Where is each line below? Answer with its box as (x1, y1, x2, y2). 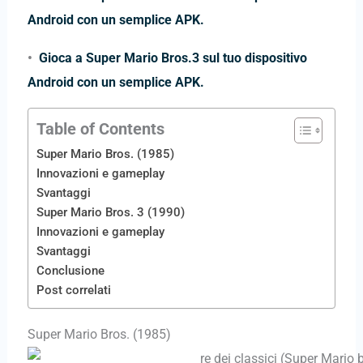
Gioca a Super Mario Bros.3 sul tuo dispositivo (38, 49, 307, 66)
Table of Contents (36, 119, 164, 139)
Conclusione (36, 263, 105, 279)
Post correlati (36, 283, 111, 298)
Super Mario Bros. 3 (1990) (36, 205, 185, 220)
